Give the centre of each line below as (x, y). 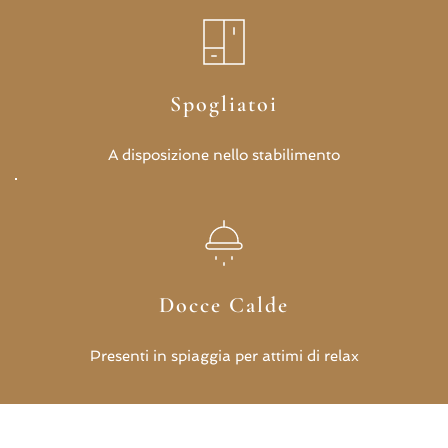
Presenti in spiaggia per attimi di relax (224, 355)
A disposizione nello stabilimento (224, 154)
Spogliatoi (224, 103)
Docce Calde (224, 304)
